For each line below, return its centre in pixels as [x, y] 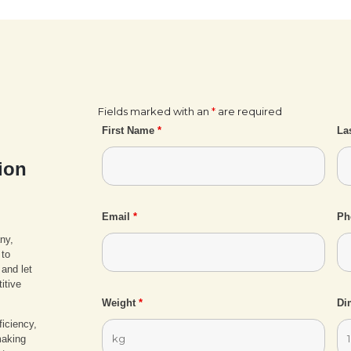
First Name [129, 130]
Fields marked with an [154, 111]
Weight [120, 302]
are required [248, 111]
